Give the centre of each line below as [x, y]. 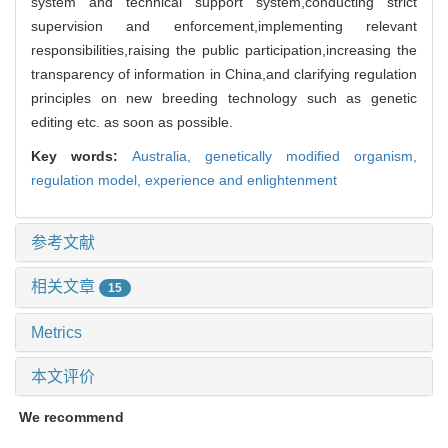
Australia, [168, 155]
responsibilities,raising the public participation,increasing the [224, 49]
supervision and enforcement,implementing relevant [224, 25]
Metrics [56, 332]
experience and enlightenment [241, 179]
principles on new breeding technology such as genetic [224, 97]
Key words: [81, 155]
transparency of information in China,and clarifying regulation [224, 73]
